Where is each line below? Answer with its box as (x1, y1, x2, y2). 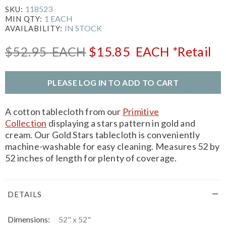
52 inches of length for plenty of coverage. (5, 152, 177, 163)
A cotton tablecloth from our (5, 105, 123, 117)
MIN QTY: (5, 14, 44, 23)
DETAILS (8, 189, 42, 199)
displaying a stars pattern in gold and (46, 117, 196, 129)
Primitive (122, 105, 159, 117)
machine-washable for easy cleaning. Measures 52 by (5, 140, 220, 152)
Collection (5, 117, 47, 129)
